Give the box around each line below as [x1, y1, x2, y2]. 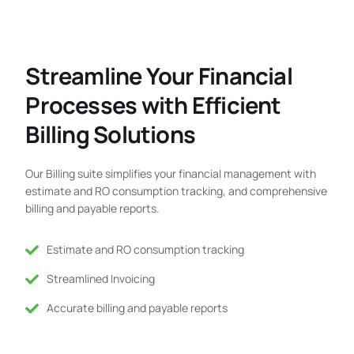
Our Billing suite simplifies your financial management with [25, 166, 317, 182]
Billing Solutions [25, 119, 196, 151]
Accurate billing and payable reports [46, 300, 228, 316]
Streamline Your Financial [25, 60, 292, 92]
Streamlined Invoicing [46, 271, 155, 287]
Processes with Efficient [25, 89, 281, 122]
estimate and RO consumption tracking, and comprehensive [25, 183, 328, 199]
